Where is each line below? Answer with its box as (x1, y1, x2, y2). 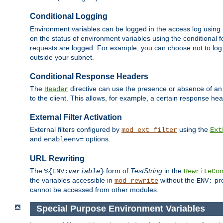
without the (158, 176, 197, 185)
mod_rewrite (114, 177, 158, 185)
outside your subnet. (30, 53, 94, 61)
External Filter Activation (30, 112, 122, 121)
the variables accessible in (30, 176, 114, 185)
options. (84, 135, 111, 143)
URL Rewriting (30, 154, 85, 163)
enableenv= (44, 135, 84, 144)
